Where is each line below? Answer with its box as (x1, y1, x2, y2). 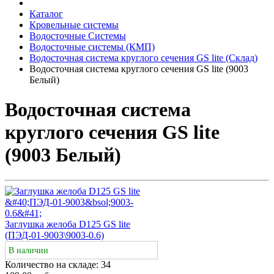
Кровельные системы (29, 20, 119, 30)
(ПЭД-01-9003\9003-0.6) (5, 229, 104, 240)
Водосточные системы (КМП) (29, 42, 155, 52)
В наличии (9, 245, 48, 255)
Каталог (29, 9, 63, 19)
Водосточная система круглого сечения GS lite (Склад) (29, 53, 257, 63)
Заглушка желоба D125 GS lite (5, 218, 130, 229)
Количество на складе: (5, 259, 101, 270)
